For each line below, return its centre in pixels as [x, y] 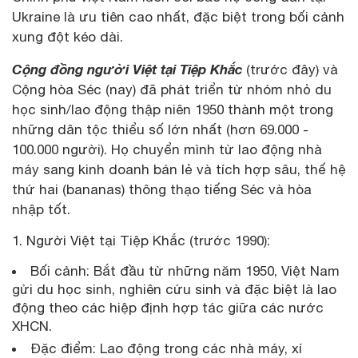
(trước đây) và [290, 69]
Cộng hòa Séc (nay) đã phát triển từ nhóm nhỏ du [172, 89]
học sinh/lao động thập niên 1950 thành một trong [173, 109]
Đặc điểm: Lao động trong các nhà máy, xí [166, 348]
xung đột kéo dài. [68, 36]
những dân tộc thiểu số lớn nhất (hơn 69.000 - [160, 129]
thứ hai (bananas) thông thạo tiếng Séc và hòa [162, 189]
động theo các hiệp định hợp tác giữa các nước [168, 307]
